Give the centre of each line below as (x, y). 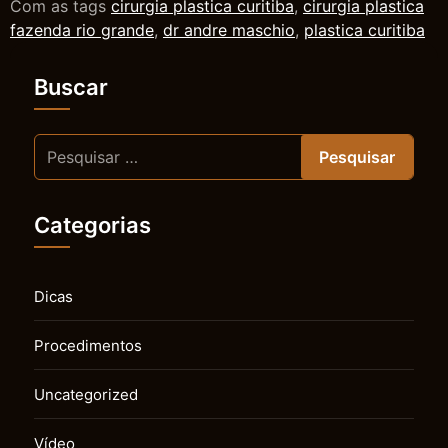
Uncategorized (86, 394)
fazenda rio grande (82, 29)
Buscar (71, 86)
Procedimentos (88, 345)
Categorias (92, 224)
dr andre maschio (229, 29)
